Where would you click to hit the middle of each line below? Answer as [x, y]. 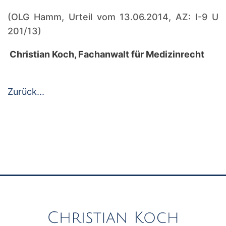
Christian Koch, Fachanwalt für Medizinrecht [106, 54]
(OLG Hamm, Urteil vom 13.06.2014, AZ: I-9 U [113, 17]
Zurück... [26, 91]
